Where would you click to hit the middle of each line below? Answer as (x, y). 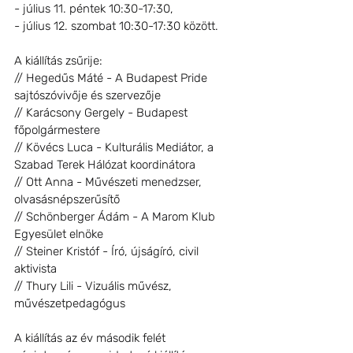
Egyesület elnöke (59, 234)
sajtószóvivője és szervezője (87, 95)
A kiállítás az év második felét (91, 338)
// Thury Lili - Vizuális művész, (95, 286)
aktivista (35, 268)
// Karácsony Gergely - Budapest (102, 112)
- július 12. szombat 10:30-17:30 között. (116, 26)
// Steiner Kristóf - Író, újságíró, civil (108, 251)
